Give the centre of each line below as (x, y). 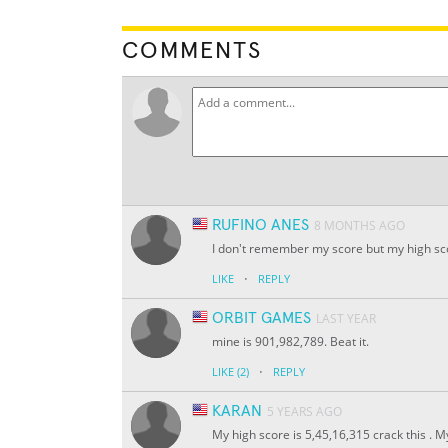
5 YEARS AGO (304, 412)
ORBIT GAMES (261, 318)
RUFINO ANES (260, 225)
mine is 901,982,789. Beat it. (290, 342)
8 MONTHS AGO (359, 226)
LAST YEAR (346, 319)
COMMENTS (192, 51)
